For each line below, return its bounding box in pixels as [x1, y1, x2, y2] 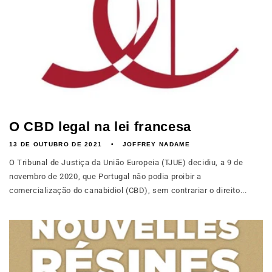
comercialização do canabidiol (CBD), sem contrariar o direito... [9, 186, 247, 195]
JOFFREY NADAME [122, 141, 190, 148]
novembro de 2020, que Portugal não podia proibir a [9, 172, 202, 181]
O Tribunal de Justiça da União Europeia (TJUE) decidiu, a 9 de [9, 158, 243, 167]
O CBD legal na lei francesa [9, 119, 191, 134]
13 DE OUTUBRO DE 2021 [9, 141, 103, 148]
